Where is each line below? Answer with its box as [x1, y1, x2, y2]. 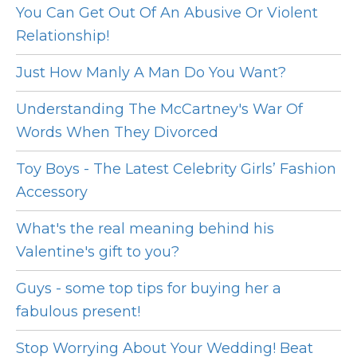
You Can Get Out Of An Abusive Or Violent [16, 4, 318, 22]
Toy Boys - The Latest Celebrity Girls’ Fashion [16, 160, 336, 178]
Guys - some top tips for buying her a [16, 280, 281, 298]
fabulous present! [16, 303, 140, 321]
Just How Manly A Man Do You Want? [16, 64, 286, 82]
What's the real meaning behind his [16, 220, 274, 238]
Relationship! [16, 27, 109, 45]
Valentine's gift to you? [16, 243, 179, 261]
